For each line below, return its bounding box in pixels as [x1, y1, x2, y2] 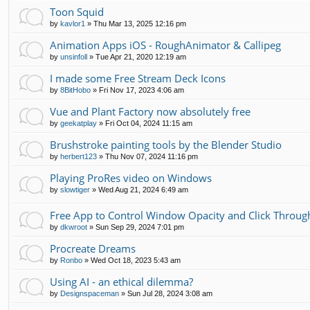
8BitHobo [60, 85, 91, 94]
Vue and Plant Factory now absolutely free [50, 104, 250, 118]
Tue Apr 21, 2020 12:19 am [95, 52, 186, 61]
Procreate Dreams [50, 241, 136, 255]
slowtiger [60, 185, 90, 194]
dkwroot [60, 222, 87, 231]
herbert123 [60, 152, 97, 161]
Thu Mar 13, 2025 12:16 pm [93, 19, 186, 28]
